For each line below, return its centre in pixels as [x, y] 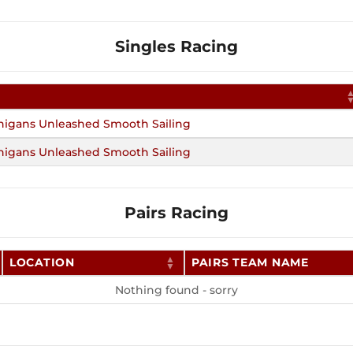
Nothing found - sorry [176, 290]
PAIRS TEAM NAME [250, 263]
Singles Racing [176, 47]
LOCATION [42, 263]
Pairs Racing [176, 213]
